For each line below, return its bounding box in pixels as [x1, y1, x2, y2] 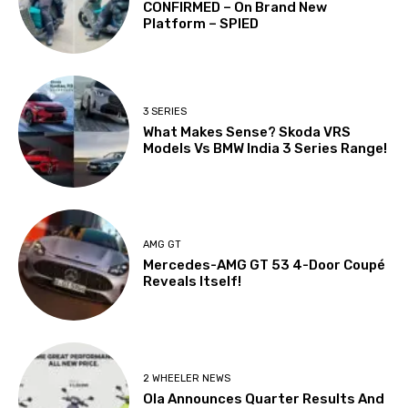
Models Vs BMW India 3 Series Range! [143, 140, 388, 158]
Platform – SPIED [143, 15, 260, 32]
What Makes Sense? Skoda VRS [143, 124, 352, 141]
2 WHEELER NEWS [143, 372, 231, 384]
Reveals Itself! [143, 273, 242, 291]
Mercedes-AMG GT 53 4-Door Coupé [143, 257, 386, 274]
